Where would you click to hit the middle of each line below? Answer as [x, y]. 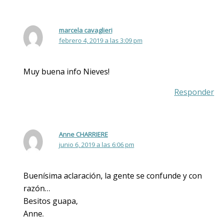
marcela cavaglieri [85, 30]
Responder [194, 92]
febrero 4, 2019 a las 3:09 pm [100, 40]
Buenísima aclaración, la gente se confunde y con [113, 175]
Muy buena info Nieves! [66, 71]
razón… [37, 188]
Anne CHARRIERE [83, 134]
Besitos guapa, [51, 201]
